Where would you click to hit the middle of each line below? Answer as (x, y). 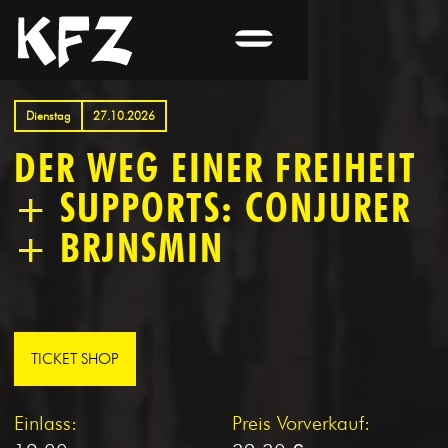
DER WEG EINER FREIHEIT (215, 167)
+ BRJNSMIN (119, 247)
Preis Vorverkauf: (300, 423)
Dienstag (48, 115)
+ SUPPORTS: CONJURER (212, 207)
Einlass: (45, 423)
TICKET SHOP (75, 359)
